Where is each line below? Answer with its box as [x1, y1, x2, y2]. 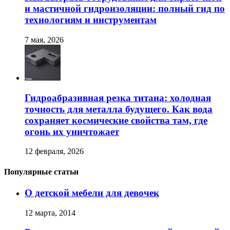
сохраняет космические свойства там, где [25, 114, 207, 126]
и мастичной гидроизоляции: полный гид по [25, 3, 225, 14]
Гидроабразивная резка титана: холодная [25, 92, 211, 103]
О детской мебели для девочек [25, 187, 159, 198]
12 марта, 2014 [25, 208, 75, 217]
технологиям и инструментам [25, 14, 157, 26]
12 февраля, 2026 [25, 147, 84, 156]
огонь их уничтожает [25, 126, 119, 137]
